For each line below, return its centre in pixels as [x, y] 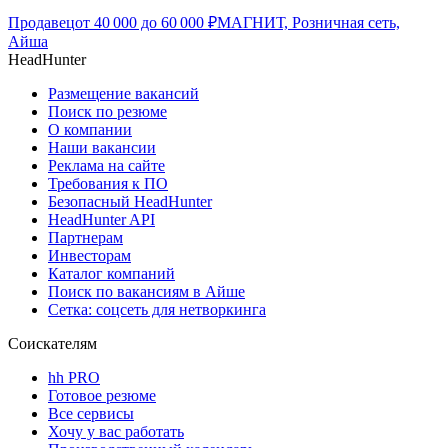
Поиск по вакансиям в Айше [146, 292]
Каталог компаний [111, 274]
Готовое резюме [102, 396]
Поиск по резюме [107, 112]
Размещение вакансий [123, 94]
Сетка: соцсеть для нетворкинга [157, 310]
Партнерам [85, 238]
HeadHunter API [101, 220]
